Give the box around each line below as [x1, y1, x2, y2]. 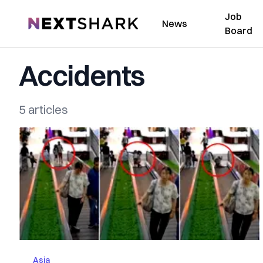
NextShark [28, 16, 72, 28]
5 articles [19, 102, 68, 117]
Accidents [19, 58, 145, 93]
